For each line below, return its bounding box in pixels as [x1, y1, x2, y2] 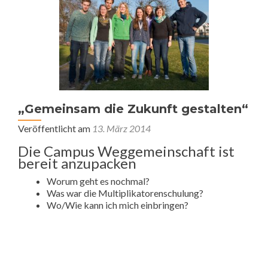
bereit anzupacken [18, 154, 136, 172]
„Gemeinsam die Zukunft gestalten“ [18, 101, 248, 116]
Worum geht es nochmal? [47, 175, 150, 187]
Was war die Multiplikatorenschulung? [47, 187, 203, 199]
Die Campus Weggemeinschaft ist [18, 142, 234, 160]
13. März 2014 [92, 122, 151, 134]
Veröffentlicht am [18, 122, 92, 134]
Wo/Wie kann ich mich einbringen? [47, 199, 188, 211]
